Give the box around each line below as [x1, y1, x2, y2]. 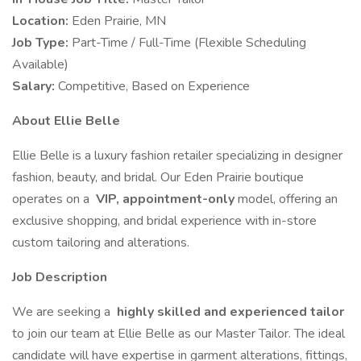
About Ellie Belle [12, 112, 120, 130]
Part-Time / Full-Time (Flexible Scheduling [72, 34, 306, 52]
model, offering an [238, 190, 338, 208]
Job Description [12, 268, 107, 286]
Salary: [12, 77, 58, 95]
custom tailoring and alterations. [12, 234, 189, 251]
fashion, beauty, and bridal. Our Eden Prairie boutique [12, 168, 304, 186]
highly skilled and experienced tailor [114, 303, 344, 321]
